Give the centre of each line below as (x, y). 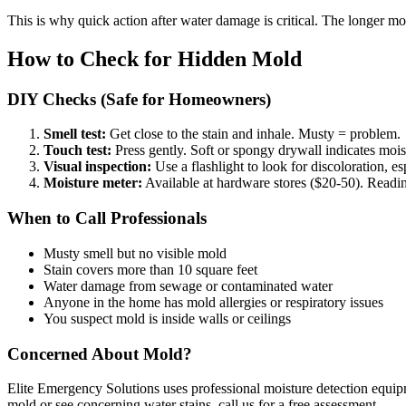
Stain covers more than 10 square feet (150, 269)
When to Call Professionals (107, 218)
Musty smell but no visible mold (135, 253)
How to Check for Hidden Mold (155, 58)
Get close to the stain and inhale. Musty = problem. (253, 134)
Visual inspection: (97, 167)
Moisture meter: (93, 183)
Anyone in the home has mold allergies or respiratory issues (213, 302)
